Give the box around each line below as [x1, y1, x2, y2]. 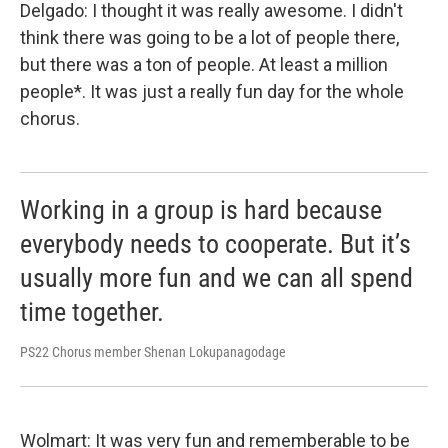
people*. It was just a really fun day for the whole [20, 80, 404, 102]
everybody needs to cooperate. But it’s [20, 228, 411, 259]
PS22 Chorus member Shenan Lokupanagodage [20, 343, 286, 360]
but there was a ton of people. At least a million [20, 53, 388, 75]
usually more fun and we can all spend [20, 262, 413, 293]
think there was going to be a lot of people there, [20, 26, 399, 48]
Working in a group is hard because [20, 194, 382, 225]
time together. [20, 296, 164, 327]
